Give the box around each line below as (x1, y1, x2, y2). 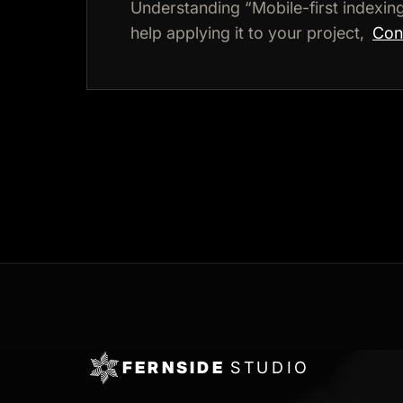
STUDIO (230, 358, 310, 377)
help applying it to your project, (130, 23, 369, 42)
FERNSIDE (122, 358, 231, 377)
